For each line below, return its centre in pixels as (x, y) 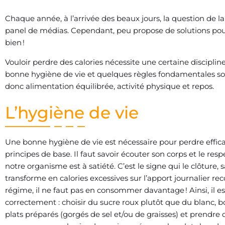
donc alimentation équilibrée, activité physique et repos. (109, 86)
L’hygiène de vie (74, 112)
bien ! (15, 43)
